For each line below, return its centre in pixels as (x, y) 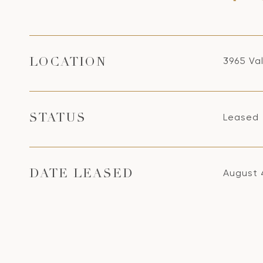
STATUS (58, 119)
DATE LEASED (82, 175)
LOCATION (68, 63)
